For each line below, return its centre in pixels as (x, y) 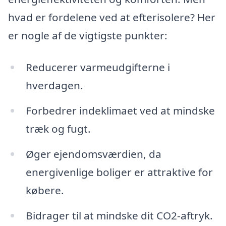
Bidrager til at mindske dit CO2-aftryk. (119, 215)
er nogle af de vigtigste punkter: (88, 35)
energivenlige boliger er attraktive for (119, 172)
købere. (45, 190)
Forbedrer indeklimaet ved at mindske (120, 111)
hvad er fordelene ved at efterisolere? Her (112, 17)
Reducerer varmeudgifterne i (98, 67)
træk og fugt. (58, 129)
